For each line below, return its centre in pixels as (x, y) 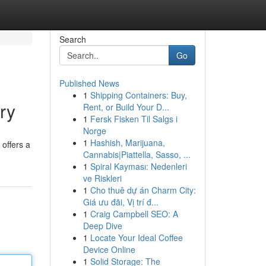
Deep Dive (102, 226)
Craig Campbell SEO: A (134, 214)
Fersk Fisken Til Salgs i (134, 119)
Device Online (109, 249)
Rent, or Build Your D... (126, 107)
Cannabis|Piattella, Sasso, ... (137, 154)
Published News (89, 83)
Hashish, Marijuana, (127, 142)
